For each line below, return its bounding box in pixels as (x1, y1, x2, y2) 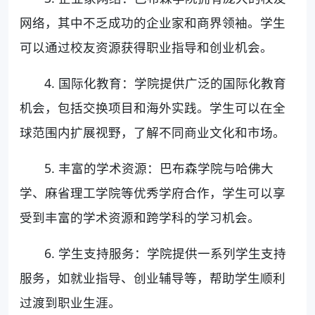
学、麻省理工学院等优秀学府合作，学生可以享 (20, 184, 285, 201)
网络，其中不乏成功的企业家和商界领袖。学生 (20, 13, 285, 31)
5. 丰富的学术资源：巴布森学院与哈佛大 (44, 159, 274, 176)
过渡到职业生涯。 (20, 293, 121, 311)
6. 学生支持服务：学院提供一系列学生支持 (44, 244, 287, 262)
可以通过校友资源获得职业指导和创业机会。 (20, 38, 273, 56)
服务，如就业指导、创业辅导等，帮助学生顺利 (20, 269, 285, 286)
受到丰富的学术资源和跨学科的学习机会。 (20, 208, 260, 226)
